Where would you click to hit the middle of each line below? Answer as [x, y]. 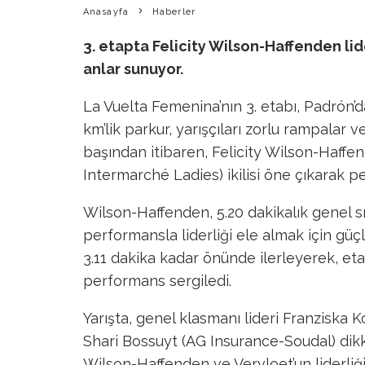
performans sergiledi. [157, 281]
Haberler [174, 12]
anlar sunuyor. [133, 69]
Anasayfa [106, 12]
